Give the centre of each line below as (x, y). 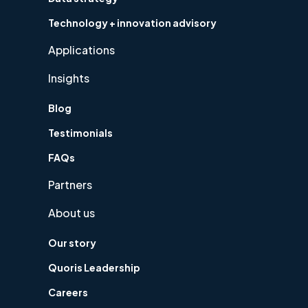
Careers (68, 293)
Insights (69, 78)
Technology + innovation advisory (132, 23)
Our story (72, 243)
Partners (70, 185)
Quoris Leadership (94, 268)
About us (71, 213)
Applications (81, 50)
